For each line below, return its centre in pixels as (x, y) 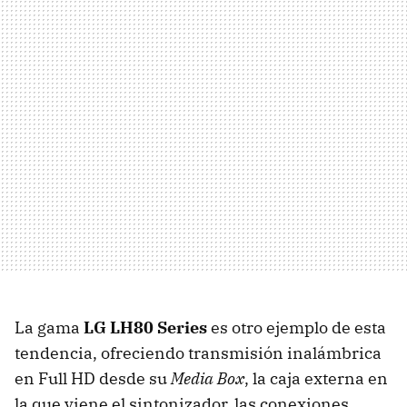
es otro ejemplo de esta (297, 328)
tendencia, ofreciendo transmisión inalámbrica (198, 353)
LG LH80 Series (145, 328)
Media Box (208, 379)
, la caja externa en (316, 379)
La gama (49, 328)
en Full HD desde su (93, 379)
